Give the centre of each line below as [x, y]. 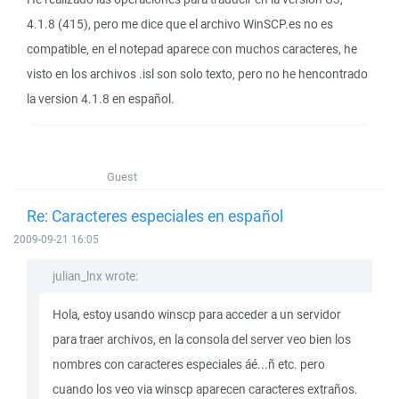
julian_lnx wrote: [95, 276]
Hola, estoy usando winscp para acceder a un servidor [197, 314]
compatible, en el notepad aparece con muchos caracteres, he [192, 49]
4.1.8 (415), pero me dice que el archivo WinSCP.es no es [180, 24]
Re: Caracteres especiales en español [155, 216]
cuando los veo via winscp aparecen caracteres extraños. [205, 389]
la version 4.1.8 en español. [101, 99]
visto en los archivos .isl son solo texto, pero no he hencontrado [197, 74]
